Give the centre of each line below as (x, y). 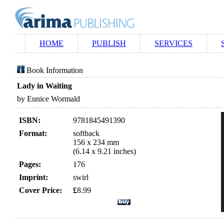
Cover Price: (40, 190)
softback (86, 133)
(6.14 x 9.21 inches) (104, 151)
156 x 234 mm (96, 142)
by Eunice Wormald (48, 99)
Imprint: (33, 177)
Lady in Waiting (44, 86)
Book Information (55, 70)
